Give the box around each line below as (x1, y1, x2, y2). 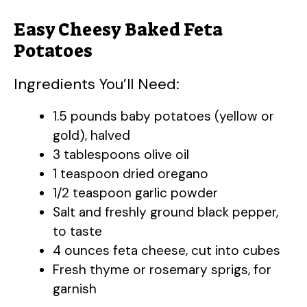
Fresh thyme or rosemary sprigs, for (53, 260, 271, 278)
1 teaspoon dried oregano (53, 164, 208, 182)
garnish (53, 280, 97, 297)
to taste (53, 222, 102, 240)
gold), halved (53, 126, 130, 144)
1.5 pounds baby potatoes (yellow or (53, 107, 274, 125)
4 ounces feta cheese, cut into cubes (53, 241, 280, 259)
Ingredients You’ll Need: (14, 73, 180, 94)
